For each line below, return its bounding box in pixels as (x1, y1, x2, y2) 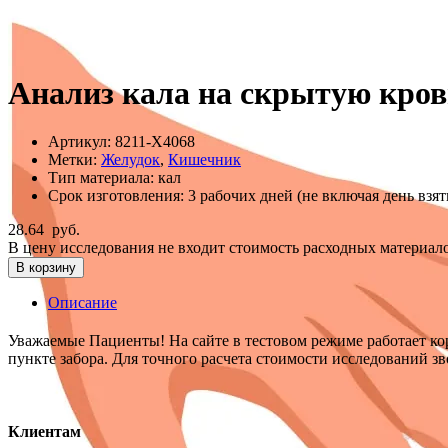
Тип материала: (48, 169, 158, 187)
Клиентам (8, 423, 81, 441)
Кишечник (168, 151, 241, 169)
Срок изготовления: (48, 187, 188, 205)
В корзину (16, 260, 76, 276)
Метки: (48, 151, 101, 169)
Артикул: (48, 133, 115, 151)
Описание (48, 294, 117, 312)
